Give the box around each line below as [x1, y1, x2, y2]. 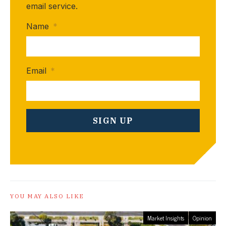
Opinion [193, 212, 212, 223]
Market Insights [147, 212, 184, 223]
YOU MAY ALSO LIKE [10, 192, 84, 200]
